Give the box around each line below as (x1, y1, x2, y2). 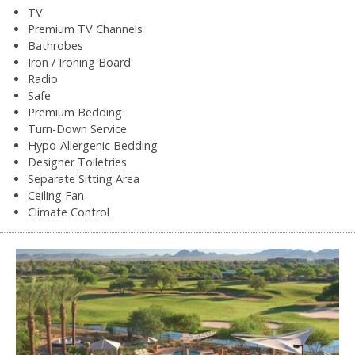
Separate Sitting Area (28, 170, 139, 186)
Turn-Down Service (28, 120, 127, 136)
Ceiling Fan (28, 187, 84, 203)
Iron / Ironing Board (28, 54, 131, 70)
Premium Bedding (28, 104, 122, 120)
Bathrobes (28, 37, 83, 53)
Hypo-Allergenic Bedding (28, 137, 158, 153)
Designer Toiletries (28, 154, 127, 170)
